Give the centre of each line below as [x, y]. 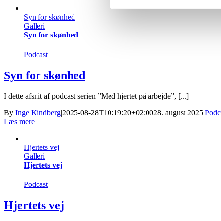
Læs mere [19, 121]
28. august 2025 [178, 112]
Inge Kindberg [38, 112]
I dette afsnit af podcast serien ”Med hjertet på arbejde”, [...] [96, 96]
